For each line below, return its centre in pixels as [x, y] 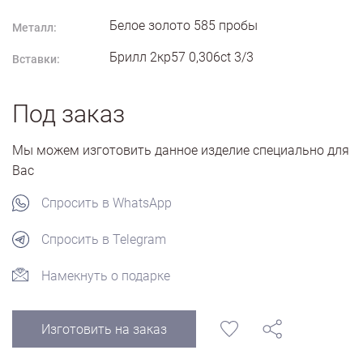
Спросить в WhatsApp [107, 203]
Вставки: [36, 59]
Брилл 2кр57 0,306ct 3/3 [181, 57]
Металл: [34, 28]
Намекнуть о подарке [106, 276]
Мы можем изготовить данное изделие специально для [181, 150]
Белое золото [150, 26]
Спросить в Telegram [104, 239]
